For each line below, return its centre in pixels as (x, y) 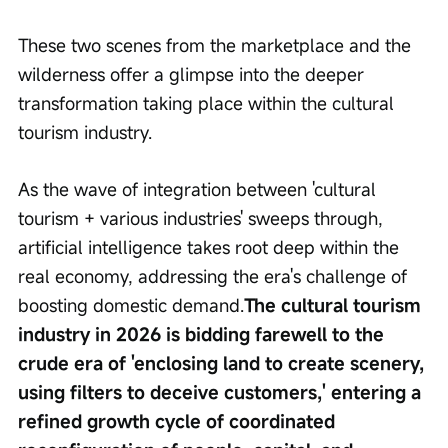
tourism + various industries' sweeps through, (203, 218)
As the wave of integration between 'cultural (199, 189)
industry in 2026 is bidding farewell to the (203, 334)
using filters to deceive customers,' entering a (222, 392)
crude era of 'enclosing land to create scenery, (223, 363)
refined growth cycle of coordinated (179, 421)
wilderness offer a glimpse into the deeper (193, 74)
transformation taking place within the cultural (208, 103)
